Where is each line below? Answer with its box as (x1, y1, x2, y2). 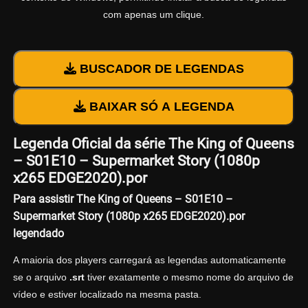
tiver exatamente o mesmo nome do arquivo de (84, 271, 294, 283)
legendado (12, 226, 64, 240)
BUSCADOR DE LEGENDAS (76, 62, 244, 76)
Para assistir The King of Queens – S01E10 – (12, 192, 233, 206)
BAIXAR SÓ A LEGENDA (85, 100, 234, 114)
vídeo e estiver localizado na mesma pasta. (12, 288, 201, 300)
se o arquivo (12, 271, 69, 283)
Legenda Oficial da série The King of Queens (12, 135, 294, 153)
